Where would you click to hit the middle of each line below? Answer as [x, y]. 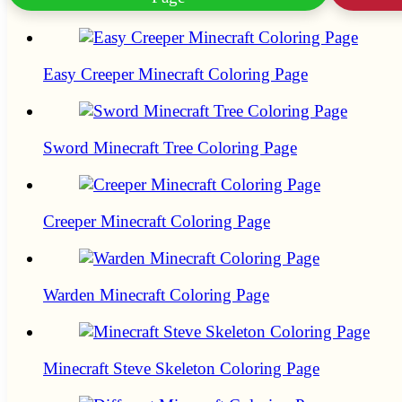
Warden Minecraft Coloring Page [156, 295]
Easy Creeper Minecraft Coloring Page [175, 74]
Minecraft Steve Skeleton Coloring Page [181, 369]
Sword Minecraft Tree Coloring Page [170, 148]
